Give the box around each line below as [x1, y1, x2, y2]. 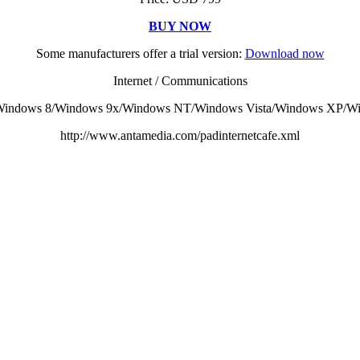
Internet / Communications [112, 73, 247, 88]
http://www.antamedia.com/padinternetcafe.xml [60, 128, 300, 142]
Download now [244, 46, 325, 60]
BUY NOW [149, 18, 211, 33]
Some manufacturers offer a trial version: [35, 46, 245, 60]
